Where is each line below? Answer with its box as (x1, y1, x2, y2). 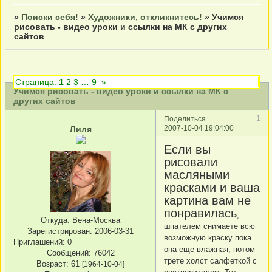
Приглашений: (13, 237, 65, 246)
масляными (164, 168, 229, 182)
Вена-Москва (70, 215, 120, 225)
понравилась (164, 206, 237, 220)
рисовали (164, 155, 217, 169)
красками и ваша (164, 180, 260, 194)
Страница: (15, 76, 59, 87)
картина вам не (164, 193, 251, 207)
